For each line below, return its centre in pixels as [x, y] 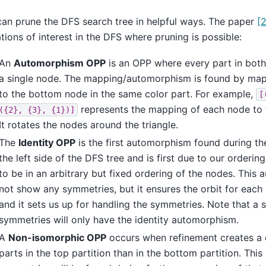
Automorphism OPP [60, 63]
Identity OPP [47, 142]
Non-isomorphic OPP [57, 237]
